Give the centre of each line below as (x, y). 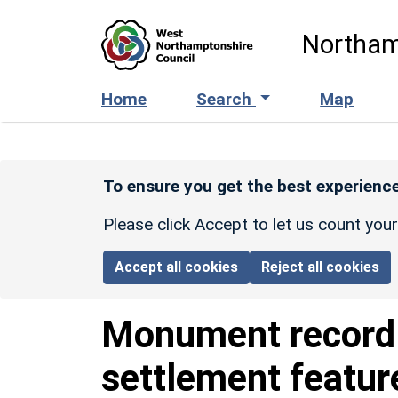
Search (226, 99)
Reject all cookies (321, 267)
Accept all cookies (177, 267)
